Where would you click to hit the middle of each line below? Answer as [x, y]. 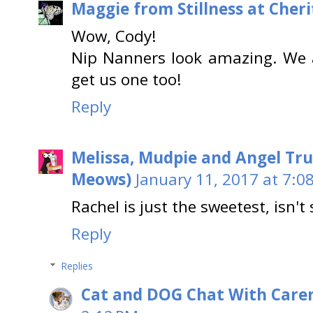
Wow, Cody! [114, 36]
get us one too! [126, 80]
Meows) [101, 179]
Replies [77, 265]
